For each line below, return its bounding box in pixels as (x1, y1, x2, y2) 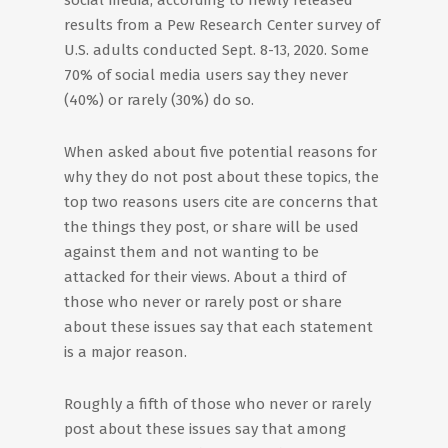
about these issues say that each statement (64, 318, 373, 336)
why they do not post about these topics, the (64, 168, 379, 186)
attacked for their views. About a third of (64, 268, 346, 286)
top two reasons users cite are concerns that (64, 193, 378, 211)
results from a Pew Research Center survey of (64, 16, 380, 34)
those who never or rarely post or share (64, 293, 342, 311)
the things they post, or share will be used (64, 218, 359, 236)
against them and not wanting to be (64, 243, 319, 261)
